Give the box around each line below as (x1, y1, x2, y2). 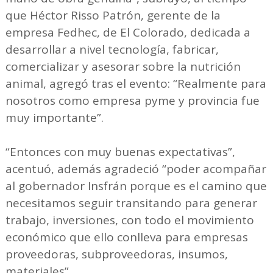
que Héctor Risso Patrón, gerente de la (5, 7, 221, 23)
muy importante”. (5, 109, 104, 126)
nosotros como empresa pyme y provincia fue (5, 92, 260, 108)
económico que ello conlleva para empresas (5, 229, 248, 245)
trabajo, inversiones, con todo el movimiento (5, 211, 254, 228)
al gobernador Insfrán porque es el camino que (5, 177, 267, 194)
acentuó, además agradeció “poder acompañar (5, 160, 266, 177)
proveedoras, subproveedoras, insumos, (5, 246, 228, 262)
